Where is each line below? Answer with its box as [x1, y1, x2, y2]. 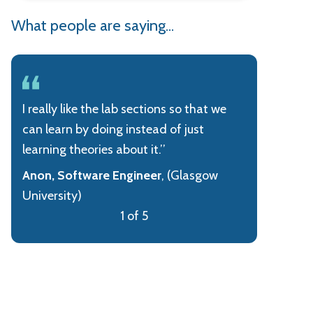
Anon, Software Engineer [22, 167, 161, 183]
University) [22, 187, 82, 203]
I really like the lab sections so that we [22, 101, 226, 117]
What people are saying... [11, 16, 174, 35]
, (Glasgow [161, 167, 218, 183]
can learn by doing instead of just [22, 121, 204, 137]
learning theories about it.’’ [22, 141, 166, 157]
